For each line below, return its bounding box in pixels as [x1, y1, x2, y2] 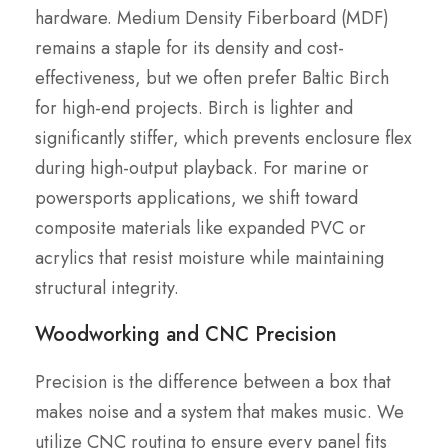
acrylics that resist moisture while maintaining [35, 245, 384, 272]
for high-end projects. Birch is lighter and [35, 95, 353, 122]
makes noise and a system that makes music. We [35, 399, 404, 426]
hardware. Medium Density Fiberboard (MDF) [35, 5, 389, 32]
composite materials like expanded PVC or [35, 215, 366, 242]
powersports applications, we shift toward [35, 185, 358, 212]
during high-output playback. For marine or [35, 155, 369, 182]
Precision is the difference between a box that [35, 369, 391, 396]
